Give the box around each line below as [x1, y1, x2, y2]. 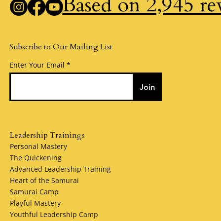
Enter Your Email [9, 60, 65, 70]
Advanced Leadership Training [10, 164, 111, 174]
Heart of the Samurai [10, 175, 79, 185]
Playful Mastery [10, 198, 61, 208]
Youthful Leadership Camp [10, 209, 98, 219]
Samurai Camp [10, 186, 59, 196]
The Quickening [10, 152, 62, 162]
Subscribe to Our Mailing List [9, 41, 113, 53]
